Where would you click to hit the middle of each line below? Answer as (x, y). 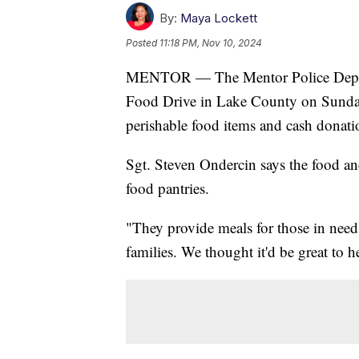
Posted (143, 43)
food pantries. (167, 188)
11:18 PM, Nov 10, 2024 (211, 43)
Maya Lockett (219, 18)
